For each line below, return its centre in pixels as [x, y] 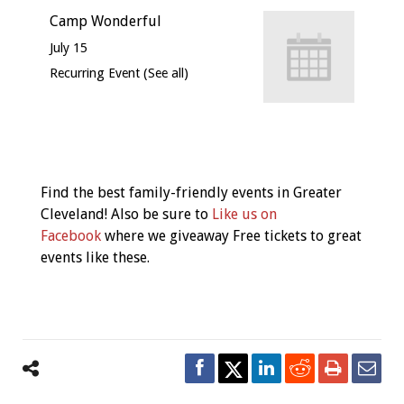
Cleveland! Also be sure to [126, 215]
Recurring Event [96, 73]
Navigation [89, 187]
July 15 [68, 47]
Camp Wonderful [105, 21]
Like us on [244, 215]
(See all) [165, 73]
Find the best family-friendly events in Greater [191, 193]
